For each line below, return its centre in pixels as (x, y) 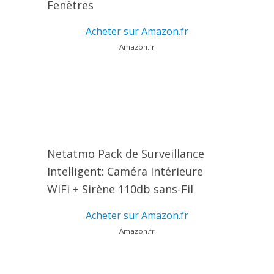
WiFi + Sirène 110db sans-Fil (120, 189)
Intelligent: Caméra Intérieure (125, 172)
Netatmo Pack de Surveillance (125, 154)
